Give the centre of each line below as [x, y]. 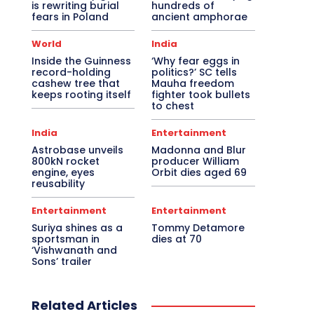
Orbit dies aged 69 [199, 173]
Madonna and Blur [199, 150]
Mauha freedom [193, 84]
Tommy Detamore [198, 228]
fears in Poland [70, 17]
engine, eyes [63, 173]
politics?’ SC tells [194, 73]
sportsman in [65, 239]
